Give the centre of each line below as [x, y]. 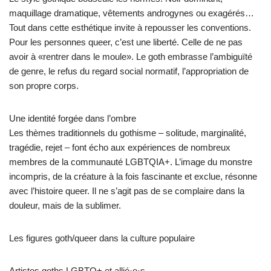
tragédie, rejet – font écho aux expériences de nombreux [120, 147]
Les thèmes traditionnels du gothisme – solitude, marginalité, [128, 132]
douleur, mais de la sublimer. [65, 205]
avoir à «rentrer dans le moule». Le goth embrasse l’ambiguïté [131, 56]
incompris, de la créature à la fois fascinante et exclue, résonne [133, 176]
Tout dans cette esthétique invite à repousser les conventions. [130, 27]
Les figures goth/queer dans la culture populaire [102, 238]
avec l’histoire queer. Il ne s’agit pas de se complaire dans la [127, 191]
